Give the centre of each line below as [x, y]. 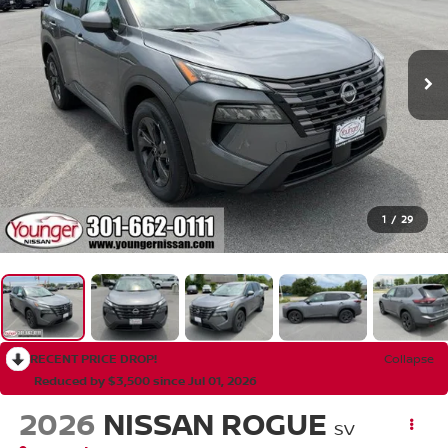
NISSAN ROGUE [214, 424]
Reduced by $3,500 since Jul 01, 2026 [145, 380]
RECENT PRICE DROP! [93, 358]
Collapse [409, 358]
